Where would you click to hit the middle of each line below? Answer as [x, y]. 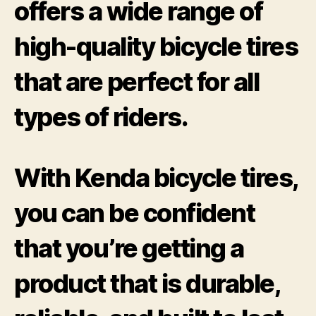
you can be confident [135, 213]
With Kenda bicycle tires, [156, 177]
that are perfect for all [137, 81]
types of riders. [101, 117]
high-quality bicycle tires [156, 46]
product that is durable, [147, 283]
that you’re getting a [129, 248]
